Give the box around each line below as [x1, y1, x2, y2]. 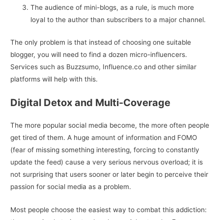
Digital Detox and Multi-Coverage [10, 97, 171, 109]
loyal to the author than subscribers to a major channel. [30, 16, 206, 24]
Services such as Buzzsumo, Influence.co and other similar [10, 62, 197, 71]
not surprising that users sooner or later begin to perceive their [10, 170, 209, 179]
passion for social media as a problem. [10, 183, 132, 191]
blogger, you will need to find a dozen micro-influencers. [10, 50, 188, 58]
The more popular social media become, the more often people [10, 121, 210, 130]
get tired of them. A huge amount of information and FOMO [10, 134, 197, 142]
